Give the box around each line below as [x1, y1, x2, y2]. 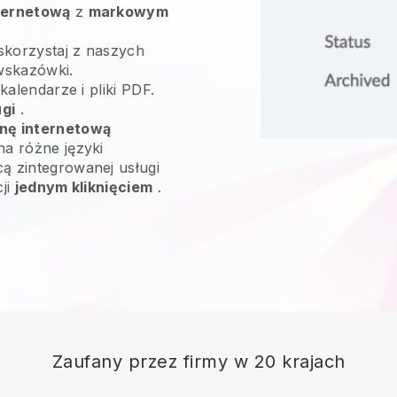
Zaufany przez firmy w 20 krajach [51, 351, 346, 372]
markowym [88, 3, 169, 20]
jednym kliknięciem [14, 178, 153, 196]
